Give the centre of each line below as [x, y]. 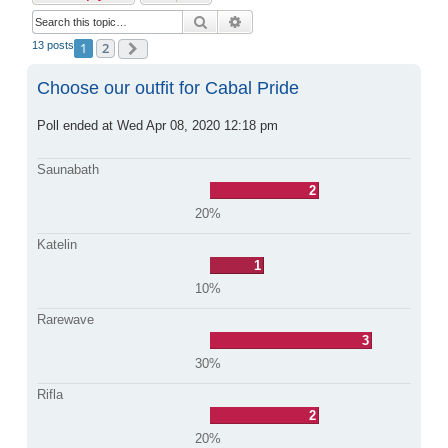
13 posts [53, 44]
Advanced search [295, 20]
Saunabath [68, 170]
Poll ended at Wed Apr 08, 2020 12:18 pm [157, 126]
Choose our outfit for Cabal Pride [168, 87]
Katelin [57, 245]
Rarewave [65, 320]
